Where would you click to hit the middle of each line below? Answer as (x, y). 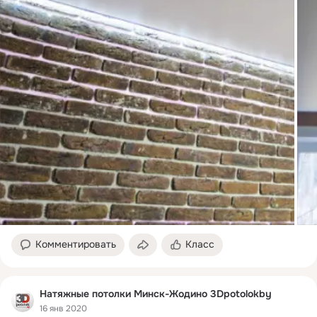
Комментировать (76, 244)
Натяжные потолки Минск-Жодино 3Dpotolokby (156, 294)
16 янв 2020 (63, 308)
